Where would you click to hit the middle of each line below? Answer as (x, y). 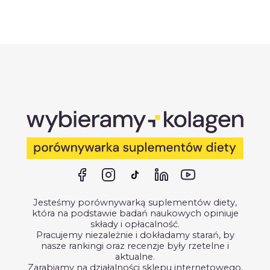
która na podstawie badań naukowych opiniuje (135, 213)
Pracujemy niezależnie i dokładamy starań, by (135, 235)
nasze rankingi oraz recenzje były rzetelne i (135, 246)
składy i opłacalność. (135, 224)
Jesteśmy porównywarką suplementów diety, (135, 202)
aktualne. (135, 256)
